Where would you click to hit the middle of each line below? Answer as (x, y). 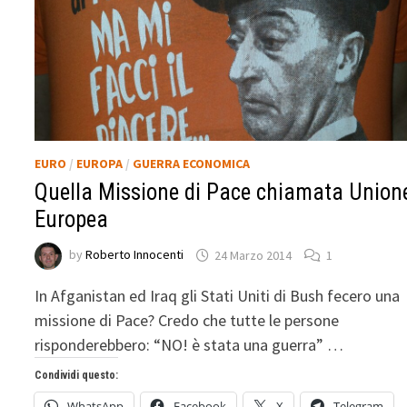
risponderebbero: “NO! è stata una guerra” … (189, 345)
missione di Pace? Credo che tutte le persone (187, 321)
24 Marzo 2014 (253, 255)
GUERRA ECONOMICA (192, 164)
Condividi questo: (77, 376)
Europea (72, 220)
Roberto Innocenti (135, 255)
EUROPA (100, 164)
